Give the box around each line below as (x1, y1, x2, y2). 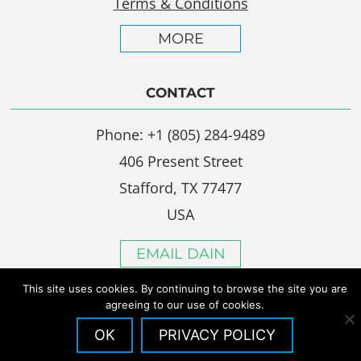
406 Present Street (118, 151, 243, 172)
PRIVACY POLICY (158, 326, 276, 343)
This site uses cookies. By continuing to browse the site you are (22, 282, 347, 295)
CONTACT (146, 85, 215, 102)
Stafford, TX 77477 (119, 178, 242, 198)
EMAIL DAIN (135, 245, 226, 263)
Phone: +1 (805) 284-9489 (96, 125, 265, 145)
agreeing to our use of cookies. (105, 298, 264, 311)
